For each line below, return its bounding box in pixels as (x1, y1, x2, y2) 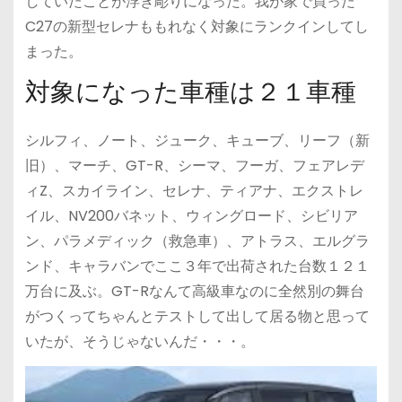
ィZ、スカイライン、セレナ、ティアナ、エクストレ (24, 180, 363, 202)
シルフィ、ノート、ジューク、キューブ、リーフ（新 (24, 130, 370, 152)
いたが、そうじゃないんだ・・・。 (24, 331, 255, 353)
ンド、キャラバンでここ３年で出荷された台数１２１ (24, 256, 370, 277)
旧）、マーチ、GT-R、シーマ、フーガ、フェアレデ (24, 155, 364, 177)
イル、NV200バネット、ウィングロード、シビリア (24, 205, 358, 227)
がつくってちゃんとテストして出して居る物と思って (24, 306, 370, 328)
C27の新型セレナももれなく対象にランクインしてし (24, 15, 369, 37)
